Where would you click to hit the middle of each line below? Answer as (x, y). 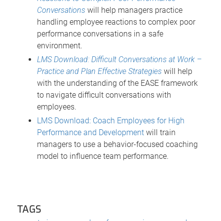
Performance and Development (91, 132)
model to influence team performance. (103, 156)
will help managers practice (134, 10)
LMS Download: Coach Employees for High (111, 120)
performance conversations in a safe (100, 34)
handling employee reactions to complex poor (116, 22)
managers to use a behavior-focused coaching (117, 144)
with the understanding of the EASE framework (117, 83)
